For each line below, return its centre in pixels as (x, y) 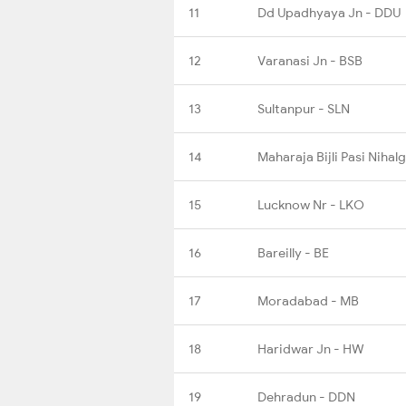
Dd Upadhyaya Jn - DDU (329, 12)
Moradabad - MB (308, 300)
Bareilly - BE (293, 252)
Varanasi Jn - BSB (310, 60)
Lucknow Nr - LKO (311, 204)
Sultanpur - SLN (304, 108)
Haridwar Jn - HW (311, 348)
